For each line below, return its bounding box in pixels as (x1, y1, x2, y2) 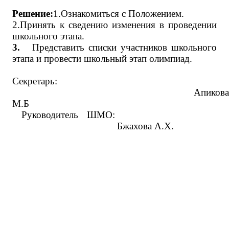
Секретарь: (12, 76, 57, 86)
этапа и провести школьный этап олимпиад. (12, 53, 192, 64)
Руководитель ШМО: (12, 109, 217, 120)
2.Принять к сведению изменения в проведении (12, 19, 217, 30)
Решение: (12, 8, 53, 19)
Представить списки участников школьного (32, 42, 217, 53)
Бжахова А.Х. (12, 121, 174, 131)
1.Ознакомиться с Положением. (53, 8, 184, 19)
